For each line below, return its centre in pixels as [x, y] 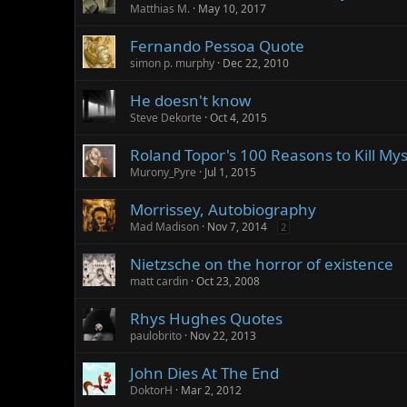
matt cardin [159, 281]
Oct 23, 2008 [228, 281]
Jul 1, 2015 [230, 172]
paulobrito [156, 336]
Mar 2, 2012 [211, 390]
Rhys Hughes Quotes [206, 318]
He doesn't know [190, 100]
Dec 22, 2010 [256, 63]
